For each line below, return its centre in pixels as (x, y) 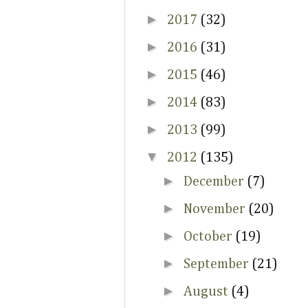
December (215, 181)
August (207, 291)
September (218, 264)
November (216, 209)
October (209, 236)
